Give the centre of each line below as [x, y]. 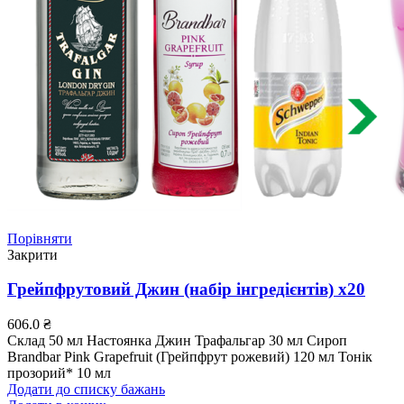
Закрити [32, 254]
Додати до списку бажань [86, 390]
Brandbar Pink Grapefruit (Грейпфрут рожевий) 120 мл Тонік [190, 357]
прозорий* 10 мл [59, 373]
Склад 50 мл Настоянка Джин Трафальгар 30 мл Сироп [177, 341]
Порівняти [40, 238]
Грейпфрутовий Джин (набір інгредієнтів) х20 [186, 289]
